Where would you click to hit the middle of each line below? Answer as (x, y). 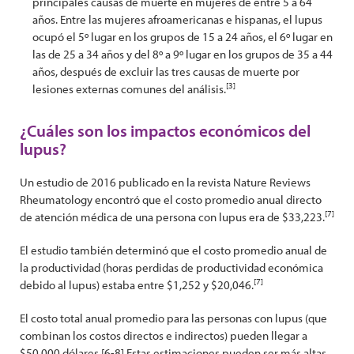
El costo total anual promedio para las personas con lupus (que (173, 318)
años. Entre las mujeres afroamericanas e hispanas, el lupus (177, 19)
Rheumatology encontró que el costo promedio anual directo (171, 200)
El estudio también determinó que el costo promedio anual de (173, 250)
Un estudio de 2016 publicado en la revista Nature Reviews (165, 182)
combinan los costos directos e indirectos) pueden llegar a (164, 335)
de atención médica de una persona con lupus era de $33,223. (172, 217)
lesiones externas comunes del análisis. (129, 89)
